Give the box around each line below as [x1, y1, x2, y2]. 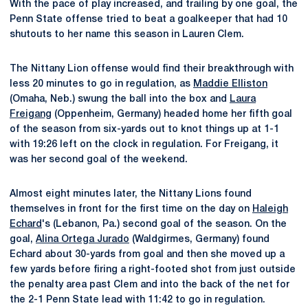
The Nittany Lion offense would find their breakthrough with [10, 65, 294, 74]
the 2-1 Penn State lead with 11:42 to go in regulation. [10, 296, 265, 305]
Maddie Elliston [193, 80, 267, 89]
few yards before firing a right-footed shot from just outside [10, 265, 296, 274]
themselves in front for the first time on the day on [10, 205, 252, 214]
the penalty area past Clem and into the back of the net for [10, 280, 289, 289]
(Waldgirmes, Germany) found [129, 235, 269, 244]
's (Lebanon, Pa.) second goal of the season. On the [42, 220, 287, 229]
